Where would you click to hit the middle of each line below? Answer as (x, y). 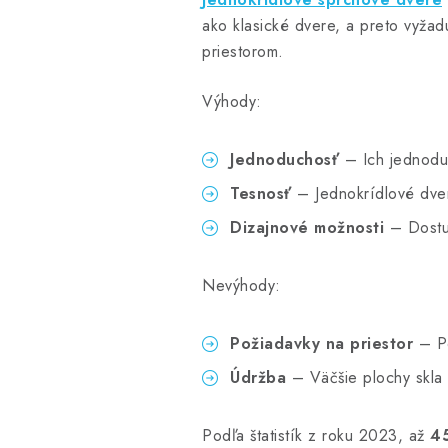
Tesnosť (261, 193)
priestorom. (243, 51)
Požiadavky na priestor (321, 343)
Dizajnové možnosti (307, 227)
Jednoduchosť (284, 159)
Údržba (258, 377)
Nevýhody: (241, 285)
